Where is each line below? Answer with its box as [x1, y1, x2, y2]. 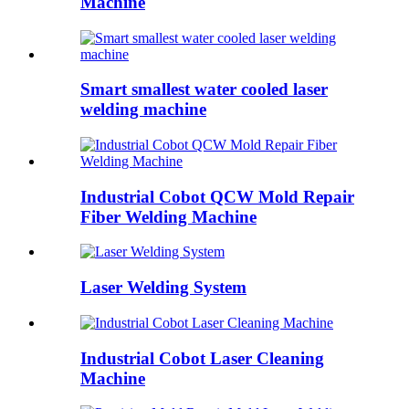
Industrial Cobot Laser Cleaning [80, 348, 324, 368]
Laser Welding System [80, 278, 246, 298]
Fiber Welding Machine [80, 206, 257, 226]
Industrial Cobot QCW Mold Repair [80, 186, 354, 206]
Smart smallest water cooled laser [80, 79, 328, 100]
